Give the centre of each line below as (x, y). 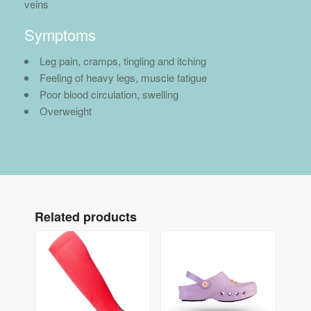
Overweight (66, 110)
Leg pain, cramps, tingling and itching (123, 60)
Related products (86, 216)
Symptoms (60, 34)
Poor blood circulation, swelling (109, 94)
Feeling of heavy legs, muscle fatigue (123, 77)
